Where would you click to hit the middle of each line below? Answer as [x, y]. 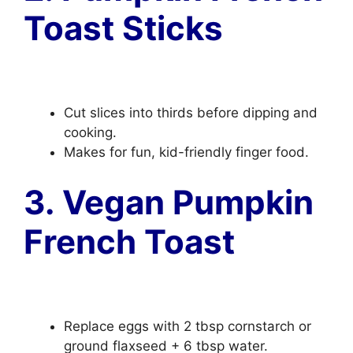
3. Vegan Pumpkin [169, 202]
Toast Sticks [123, 28]
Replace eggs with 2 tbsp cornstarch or [188, 326]
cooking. [90, 132]
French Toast [129, 241]
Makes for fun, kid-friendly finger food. [186, 152]
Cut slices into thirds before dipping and [191, 113]
